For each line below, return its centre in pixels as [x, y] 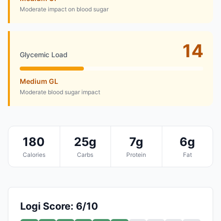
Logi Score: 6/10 [59, 206]
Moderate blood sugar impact [60, 92]
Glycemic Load [44, 54]
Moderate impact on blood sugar [64, 9]
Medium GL [39, 81]
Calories [34, 154]
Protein [136, 154]
